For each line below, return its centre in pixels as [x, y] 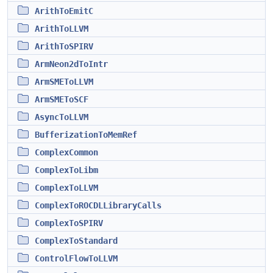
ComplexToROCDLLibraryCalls [98, 205]
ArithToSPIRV [64, 46]
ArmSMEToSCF [62, 99]
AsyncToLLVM [62, 117]
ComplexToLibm [66, 170]
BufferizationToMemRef [86, 135]
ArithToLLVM [62, 29]
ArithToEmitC [64, 11]
